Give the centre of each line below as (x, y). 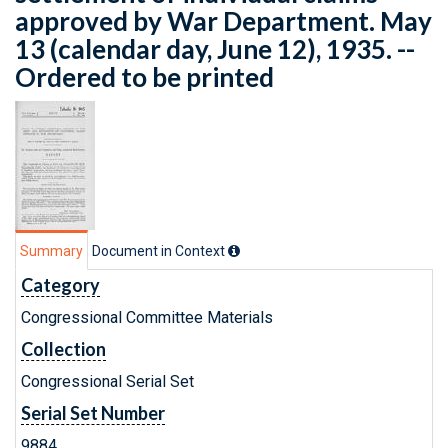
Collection (63, 349)
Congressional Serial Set (107, 381)
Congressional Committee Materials (147, 317)
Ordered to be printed (144, 77)
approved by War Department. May (223, 21)
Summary (51, 251)
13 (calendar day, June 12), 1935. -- (215, 49)
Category (60, 285)
